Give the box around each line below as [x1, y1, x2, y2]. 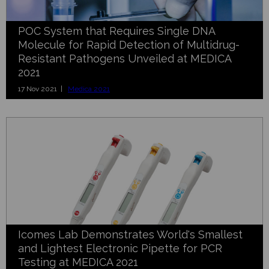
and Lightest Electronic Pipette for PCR [18, 241, 222, 255]
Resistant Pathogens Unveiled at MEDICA [18, 52, 232, 65]
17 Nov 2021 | [18, 85, 68, 94]
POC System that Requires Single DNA [18, 25, 216, 38]
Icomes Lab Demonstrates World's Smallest [18, 228, 243, 241]
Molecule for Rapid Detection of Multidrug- [18, 38, 240, 52]
